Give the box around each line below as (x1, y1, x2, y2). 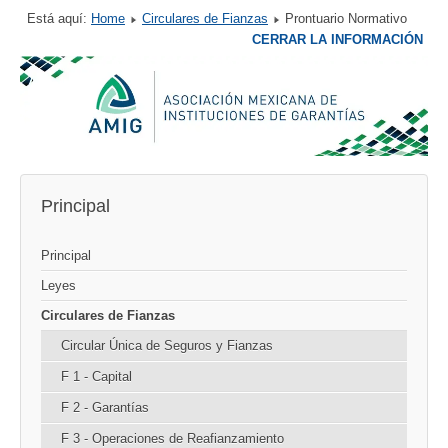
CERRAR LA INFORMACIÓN (252, 32, 423, 47)
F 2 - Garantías (61, 399, 149, 415)
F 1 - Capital (61, 368, 132, 384)
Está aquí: (27, 11, 91, 26)
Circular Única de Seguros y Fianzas (61, 337, 273, 353)
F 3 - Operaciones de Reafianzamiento (61, 430, 284, 446)
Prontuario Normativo (285, 11, 407, 26)
